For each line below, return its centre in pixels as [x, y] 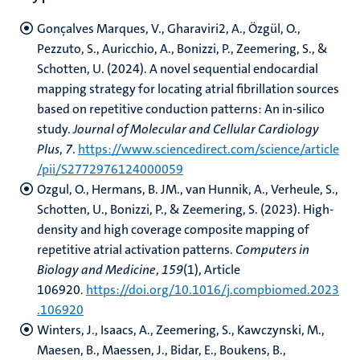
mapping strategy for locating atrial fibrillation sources [188, 89]
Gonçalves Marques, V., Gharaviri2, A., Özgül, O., [169, 29]
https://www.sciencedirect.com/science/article [209, 149]
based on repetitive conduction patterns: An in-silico [181, 109]
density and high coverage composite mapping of [173, 229]
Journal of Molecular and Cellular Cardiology [196, 129]
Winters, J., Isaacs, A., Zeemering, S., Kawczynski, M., [181, 330]
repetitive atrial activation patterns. [136, 250]
